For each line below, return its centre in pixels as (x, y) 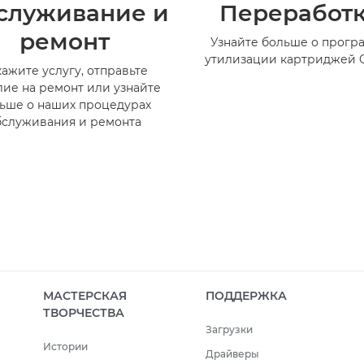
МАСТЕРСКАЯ (85, 296)
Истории (65, 347)
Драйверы (232, 354)
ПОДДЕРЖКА (246, 296)
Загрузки (229, 330)
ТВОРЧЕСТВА (84, 313)
